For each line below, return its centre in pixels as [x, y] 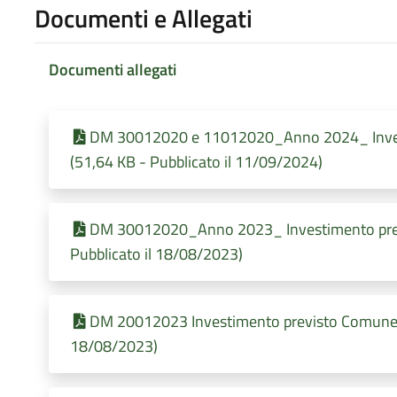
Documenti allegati [112, 69]
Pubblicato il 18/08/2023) [156, 253]
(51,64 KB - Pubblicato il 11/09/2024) [196, 161]
